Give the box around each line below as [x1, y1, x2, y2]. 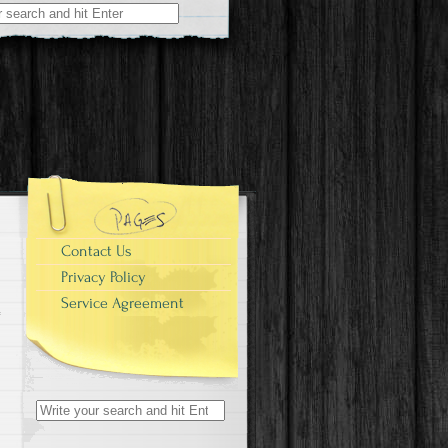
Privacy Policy [61, 268, 146, 286]
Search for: [36, 399, 104, 417]
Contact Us [61, 242, 132, 260]
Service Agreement [61, 294, 184, 312]
